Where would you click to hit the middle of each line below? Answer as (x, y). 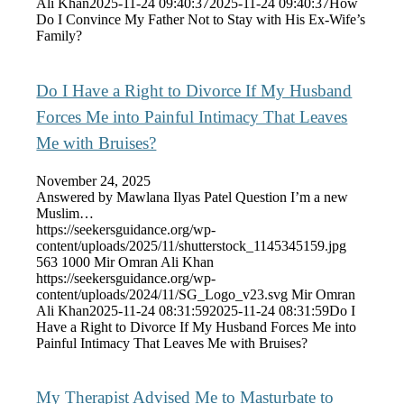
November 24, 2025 (94, 180)
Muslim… (65, 213)
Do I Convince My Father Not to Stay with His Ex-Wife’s (201, 20)
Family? (60, 36)
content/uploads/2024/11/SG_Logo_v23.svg (162, 294)
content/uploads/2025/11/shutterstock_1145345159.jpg (192, 245)
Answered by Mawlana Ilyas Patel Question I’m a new (193, 197)
